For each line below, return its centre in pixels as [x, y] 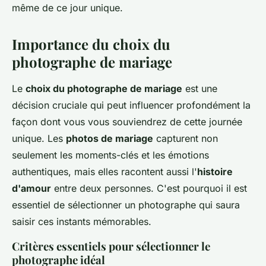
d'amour [31, 188]
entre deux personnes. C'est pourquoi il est [149, 188]
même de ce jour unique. [67, 7]
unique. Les [39, 138]
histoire [215, 171]
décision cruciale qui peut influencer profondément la [131, 105]
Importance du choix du [91, 44]
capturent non [186, 138]
